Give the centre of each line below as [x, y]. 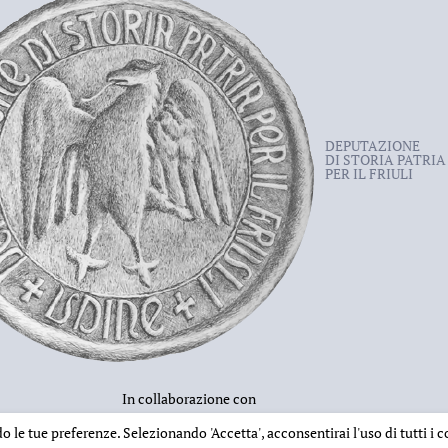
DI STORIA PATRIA [385, 159]
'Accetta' [235, 432]
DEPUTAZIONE [372, 145]
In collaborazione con [188, 398]
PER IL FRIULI [368, 173]
